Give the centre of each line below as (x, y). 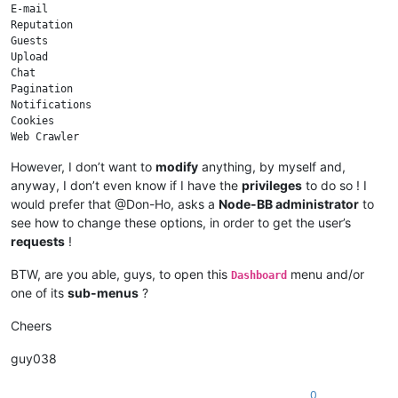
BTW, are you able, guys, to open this (121, 274)
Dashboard (259, 275)
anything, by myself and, (272, 166)
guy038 (34, 358)
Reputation (42, 24)
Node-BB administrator (289, 203)
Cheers (31, 325)
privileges (272, 185)
